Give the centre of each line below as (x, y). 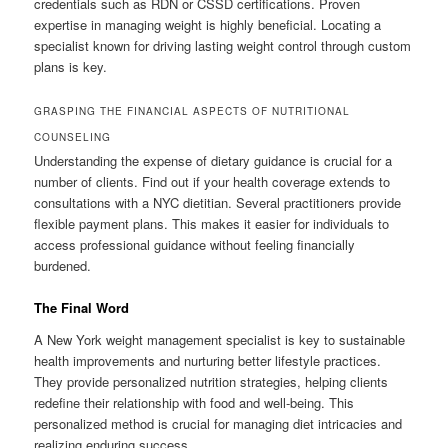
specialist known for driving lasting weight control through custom (223, 46)
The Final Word (82, 308)
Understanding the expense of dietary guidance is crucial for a (213, 161)
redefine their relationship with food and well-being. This (194, 402)
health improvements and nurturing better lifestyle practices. (208, 360)
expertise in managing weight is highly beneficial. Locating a (208, 25)
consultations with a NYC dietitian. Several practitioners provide (218, 203)
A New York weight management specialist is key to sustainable (220, 339)
